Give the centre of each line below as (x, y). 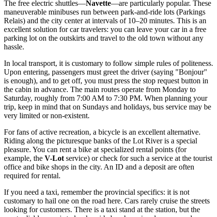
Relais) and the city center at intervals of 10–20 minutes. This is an (105, 21)
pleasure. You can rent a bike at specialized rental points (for (95, 150)
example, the (24, 158)
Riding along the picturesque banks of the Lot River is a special (101, 141)
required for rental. (32, 176)
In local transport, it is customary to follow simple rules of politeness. (108, 63)
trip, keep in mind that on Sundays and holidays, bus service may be (108, 107)
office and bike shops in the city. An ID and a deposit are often (99, 167)
